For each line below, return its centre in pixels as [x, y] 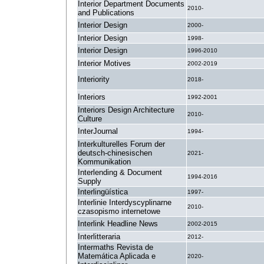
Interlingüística [103, 192]
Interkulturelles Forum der [121, 144]
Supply [90, 181]
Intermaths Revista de [115, 247]
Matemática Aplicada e [117, 256]
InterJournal [98, 131]
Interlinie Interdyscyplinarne [125, 202]
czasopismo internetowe [119, 211]
